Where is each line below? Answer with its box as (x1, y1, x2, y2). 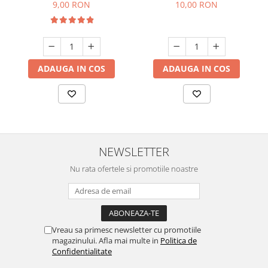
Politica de (160, 235, 197, 246)
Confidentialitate (52, 246, 112, 257)
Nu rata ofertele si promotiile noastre (70, 163, 198, 174)
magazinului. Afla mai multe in (52, 235, 160, 246)
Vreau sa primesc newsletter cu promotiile (52, 224, 201, 235)
